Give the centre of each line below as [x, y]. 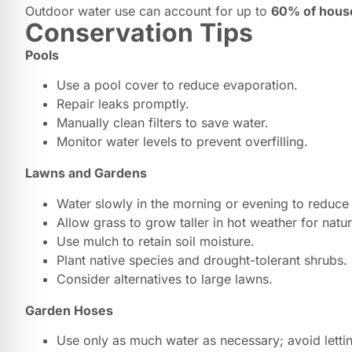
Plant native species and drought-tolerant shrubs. [202, 260]
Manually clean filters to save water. [163, 123]
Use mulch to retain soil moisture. [156, 241]
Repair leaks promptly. [123, 104]
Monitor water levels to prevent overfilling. [182, 142]
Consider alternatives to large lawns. [165, 279]
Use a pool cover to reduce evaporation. [177, 85]
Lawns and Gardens [86, 173]
